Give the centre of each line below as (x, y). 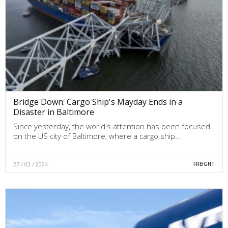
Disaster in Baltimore (54, 112)
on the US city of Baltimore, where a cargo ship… (97, 136)
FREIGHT (204, 164)
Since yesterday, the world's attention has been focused (112, 126)
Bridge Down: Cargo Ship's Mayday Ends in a (98, 102)
